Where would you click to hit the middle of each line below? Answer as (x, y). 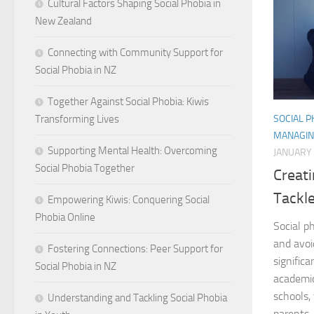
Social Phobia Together (85, 168)
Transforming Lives (77, 119)
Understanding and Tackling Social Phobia (137, 298)
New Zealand (63, 21)
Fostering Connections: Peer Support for (135, 248)
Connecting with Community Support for (135, 52)
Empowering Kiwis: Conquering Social (129, 199)
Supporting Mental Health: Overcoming (132, 150)
